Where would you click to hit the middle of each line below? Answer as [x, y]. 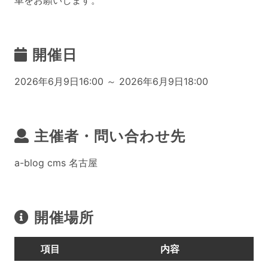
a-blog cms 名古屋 [56, 163]
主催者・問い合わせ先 [109, 136]
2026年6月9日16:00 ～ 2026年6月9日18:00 [111, 81]
